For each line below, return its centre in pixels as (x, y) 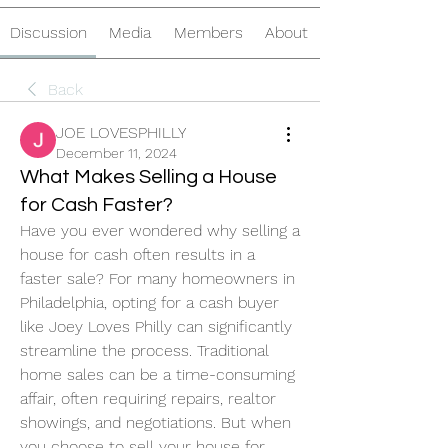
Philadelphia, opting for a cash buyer (149, 302)
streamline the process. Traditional (144, 350)
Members (208, 32)
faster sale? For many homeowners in (157, 278)
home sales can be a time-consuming (157, 374)
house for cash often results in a (137, 254)
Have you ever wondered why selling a (160, 230)
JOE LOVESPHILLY (121, 132)
